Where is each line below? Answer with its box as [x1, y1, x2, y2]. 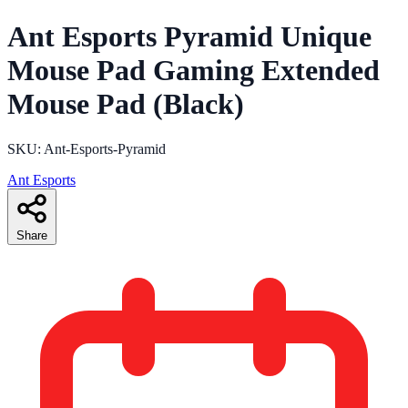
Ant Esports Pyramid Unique [7, 20, 372, 54]
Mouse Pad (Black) [7, 87, 244, 121]
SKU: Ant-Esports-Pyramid [7, 140, 166, 157]
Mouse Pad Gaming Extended [7, 54, 380, 87]
